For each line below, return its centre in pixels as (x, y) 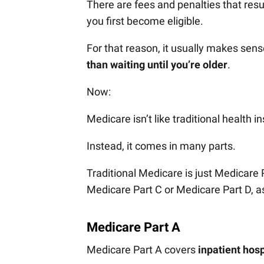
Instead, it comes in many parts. (161, 146)
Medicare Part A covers (142, 250)
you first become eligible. (145, 21)
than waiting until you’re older (157, 65)
